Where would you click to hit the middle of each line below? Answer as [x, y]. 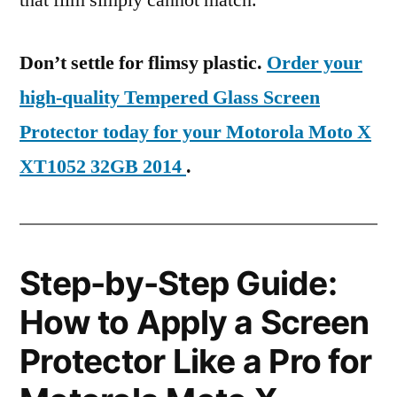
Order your [315, 63]
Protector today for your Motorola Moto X [195, 132]
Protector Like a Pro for [196, 361]
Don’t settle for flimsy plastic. [143, 63]
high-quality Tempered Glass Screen [170, 97]
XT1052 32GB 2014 [103, 167]
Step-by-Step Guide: [178, 283]
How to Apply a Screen [195, 322]
